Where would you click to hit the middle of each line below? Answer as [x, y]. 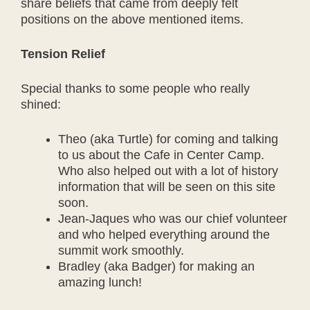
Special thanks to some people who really [135, 89]
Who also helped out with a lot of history [168, 171]
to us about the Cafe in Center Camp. [161, 155]
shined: [41, 104]
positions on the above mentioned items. [132, 19]
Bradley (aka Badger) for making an [156, 266]
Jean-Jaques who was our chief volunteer [173, 219]
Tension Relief [63, 54]
